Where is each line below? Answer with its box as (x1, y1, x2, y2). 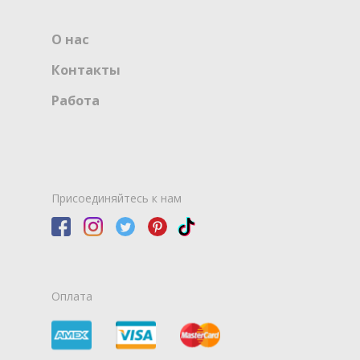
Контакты (51, 61, 121, 80)
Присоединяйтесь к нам (51, 190, 182, 206)
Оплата (51, 288, 92, 304)
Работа (51, 92, 100, 110)
